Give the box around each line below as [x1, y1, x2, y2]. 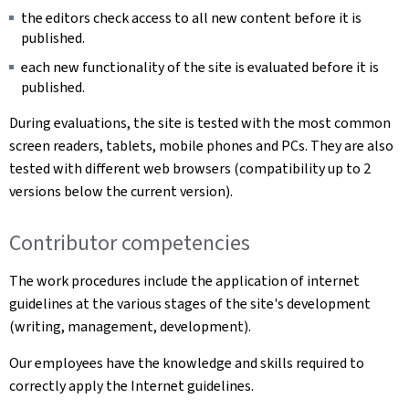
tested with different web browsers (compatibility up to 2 [9, 158, 371, 178]
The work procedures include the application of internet [9, 271, 360, 290]
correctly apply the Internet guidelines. [9, 376, 254, 395]
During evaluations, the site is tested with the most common [9, 112, 391, 132]
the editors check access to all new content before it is [21, 7, 362, 27]
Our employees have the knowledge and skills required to [9, 353, 364, 372]
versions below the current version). [9, 181, 233, 201]
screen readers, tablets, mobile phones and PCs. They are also [9, 135, 393, 155]
